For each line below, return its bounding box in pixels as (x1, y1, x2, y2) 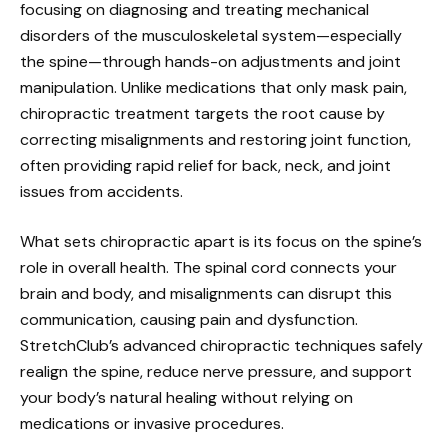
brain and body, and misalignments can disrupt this (20, 283, 392, 304)
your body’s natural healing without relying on (20, 387, 353, 408)
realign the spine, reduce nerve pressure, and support (20, 361, 412, 382)
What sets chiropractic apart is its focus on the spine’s (20, 231, 422, 252)
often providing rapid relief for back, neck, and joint (20, 155, 391, 176)
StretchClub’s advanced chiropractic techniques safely (20, 335, 423, 356)
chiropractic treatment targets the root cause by (20, 103, 385, 124)
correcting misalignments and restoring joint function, (20, 129, 411, 150)
